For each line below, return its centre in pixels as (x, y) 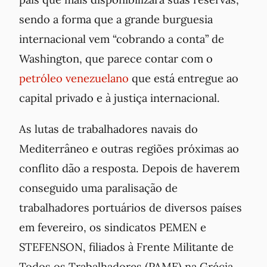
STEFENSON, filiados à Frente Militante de (126, 246)
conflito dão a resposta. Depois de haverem (129, 168)
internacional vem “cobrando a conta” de (122, 39)
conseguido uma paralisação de (98, 187)
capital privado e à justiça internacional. (119, 98)
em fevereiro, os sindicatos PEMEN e (113, 227)
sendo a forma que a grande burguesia (116, 19)
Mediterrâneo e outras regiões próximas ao (129, 148)
